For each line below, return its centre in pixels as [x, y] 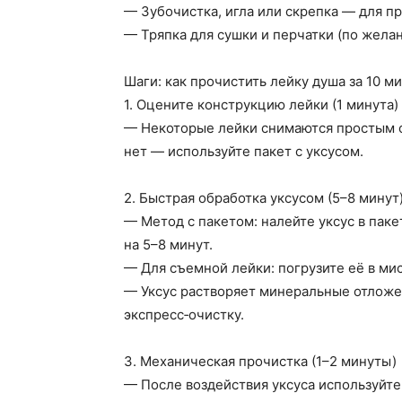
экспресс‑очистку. [184, 314]
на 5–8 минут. [168, 244]
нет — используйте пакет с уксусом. [244, 151]
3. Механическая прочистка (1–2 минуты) [260, 361]
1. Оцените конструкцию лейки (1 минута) [261, 104]
